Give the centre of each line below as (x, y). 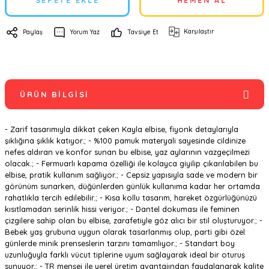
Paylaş (33, 32)
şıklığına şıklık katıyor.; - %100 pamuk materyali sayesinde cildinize (125, 141)
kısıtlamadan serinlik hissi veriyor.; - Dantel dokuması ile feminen (122, 209)
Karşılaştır (199, 32)
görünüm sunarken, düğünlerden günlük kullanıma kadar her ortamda (132, 186)
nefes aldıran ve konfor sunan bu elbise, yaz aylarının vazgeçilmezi (127, 152)
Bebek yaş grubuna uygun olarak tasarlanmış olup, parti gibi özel (125, 232)
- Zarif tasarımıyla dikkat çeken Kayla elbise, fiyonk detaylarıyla (122, 129)
